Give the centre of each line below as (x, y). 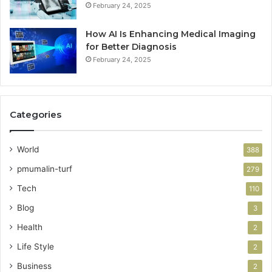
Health (30, 227)
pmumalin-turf (45, 169)
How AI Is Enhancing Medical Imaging (171, 34)
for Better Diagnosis (131, 47)
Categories (36, 115)
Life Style (36, 247)
